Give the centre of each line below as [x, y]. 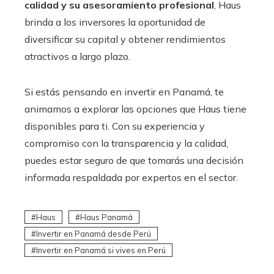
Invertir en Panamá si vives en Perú [101, 250]
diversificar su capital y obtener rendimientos [125, 39]
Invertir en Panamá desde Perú [94, 233]
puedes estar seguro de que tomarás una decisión [134, 160]
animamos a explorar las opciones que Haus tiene [135, 109]
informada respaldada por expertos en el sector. [131, 177]
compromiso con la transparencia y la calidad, [126, 143]
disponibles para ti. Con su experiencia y [115, 126]
